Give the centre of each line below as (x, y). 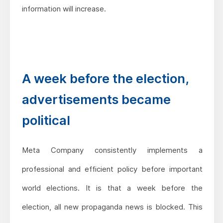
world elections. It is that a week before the (112, 188)
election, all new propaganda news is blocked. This (112, 207)
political (46, 120)
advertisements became (96, 99)
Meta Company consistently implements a (112, 150)
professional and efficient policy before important (112, 169)
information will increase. (64, 8)
